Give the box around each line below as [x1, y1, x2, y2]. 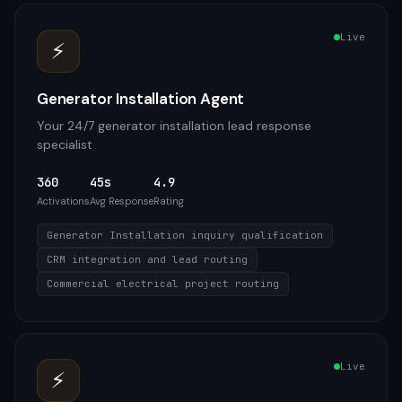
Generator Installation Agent [37, 89, 245, 109]
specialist [37, 136, 92, 153]
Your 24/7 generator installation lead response [37, 118, 311, 134]
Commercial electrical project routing [47, 277, 279, 290]
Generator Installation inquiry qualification [47, 229, 323, 241]
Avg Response [90, 195, 153, 207]
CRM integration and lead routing [47, 253, 248, 266]
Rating [153, 195, 184, 207]
